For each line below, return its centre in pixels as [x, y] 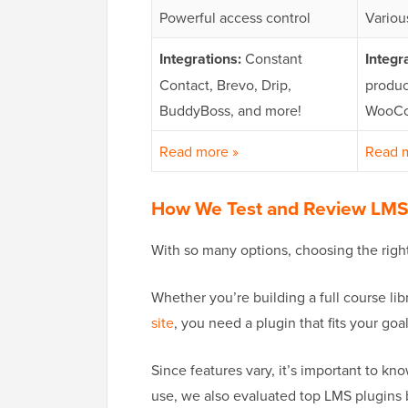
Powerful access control [235, 18]
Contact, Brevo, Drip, [225, 85]
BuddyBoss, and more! [230, 111]
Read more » [199, 152]
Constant [272, 59]
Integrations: [200, 59]
